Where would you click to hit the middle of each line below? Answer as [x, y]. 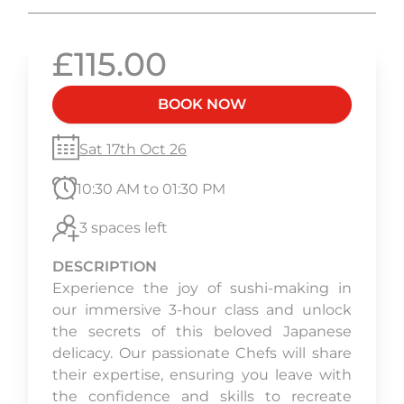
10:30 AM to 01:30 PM [151, 189]
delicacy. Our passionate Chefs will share [202, 353]
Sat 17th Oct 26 [133, 149]
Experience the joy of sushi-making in [202, 289]
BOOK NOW [202, 105]
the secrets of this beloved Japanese [202, 332]
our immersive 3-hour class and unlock [202, 310]
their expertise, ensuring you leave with [202, 375]
